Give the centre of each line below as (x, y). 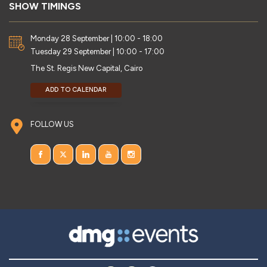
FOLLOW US (52, 125)
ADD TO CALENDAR (76, 90)
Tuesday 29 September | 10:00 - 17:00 (97, 52)
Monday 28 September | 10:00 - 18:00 (97, 39)
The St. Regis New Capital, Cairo (86, 69)
